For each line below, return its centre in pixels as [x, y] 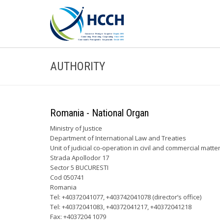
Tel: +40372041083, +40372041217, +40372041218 [121, 207]
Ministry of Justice [76, 128]
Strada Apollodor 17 [80, 158]
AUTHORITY [78, 66]
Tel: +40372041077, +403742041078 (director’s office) [126, 197]
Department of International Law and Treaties [118, 138]
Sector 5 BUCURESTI [79, 167]
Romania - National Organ [99, 113]
